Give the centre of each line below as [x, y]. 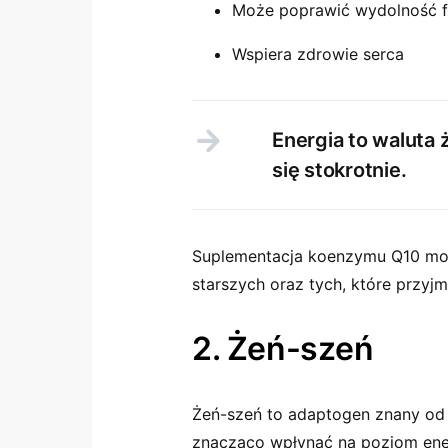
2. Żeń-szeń [283, 348]
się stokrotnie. [339, 170]
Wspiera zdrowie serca [318, 54]
